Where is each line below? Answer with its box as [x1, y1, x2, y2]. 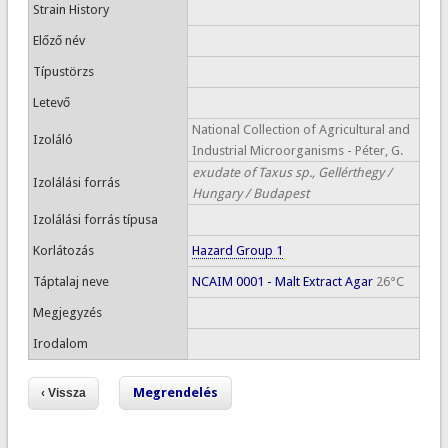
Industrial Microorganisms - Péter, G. [191, 143, 403, 158]
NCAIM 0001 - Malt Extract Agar [191, 274, 373, 289]
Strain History [32, 2, 109, 17]
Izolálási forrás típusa [32, 212, 158, 227]
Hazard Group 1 [191, 243, 283, 258]
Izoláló [32, 132, 73, 147]
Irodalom [32, 336, 88, 351]
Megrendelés [133, 385, 218, 400]
